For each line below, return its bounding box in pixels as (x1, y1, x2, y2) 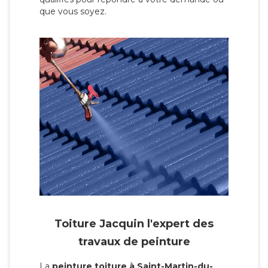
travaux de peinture (78, 235, 190, 249)
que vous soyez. (39, 5, 106, 17)
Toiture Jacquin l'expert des (54, 217, 214, 231)
